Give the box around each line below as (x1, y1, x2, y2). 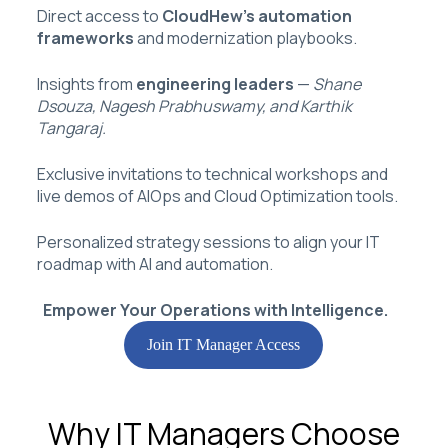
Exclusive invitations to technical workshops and (36, 162, 388, 185)
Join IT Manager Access (147, 335, 301, 353)
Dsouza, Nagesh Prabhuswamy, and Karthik (36, 94, 352, 117)
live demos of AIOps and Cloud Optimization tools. (36, 184, 398, 207)
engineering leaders (135, 72, 294, 95)
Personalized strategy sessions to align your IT (36, 230, 380, 253)
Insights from (36, 72, 136, 95)
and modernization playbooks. (133, 26, 357, 49)
